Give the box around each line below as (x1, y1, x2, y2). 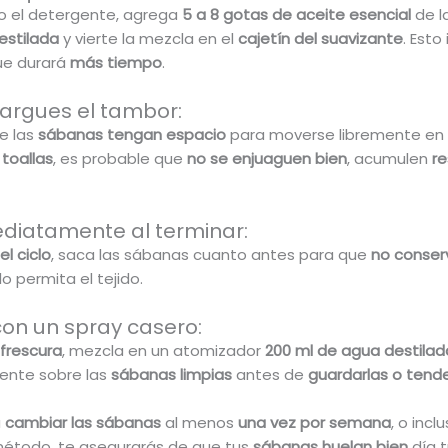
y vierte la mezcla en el (62, 28, 238, 50)
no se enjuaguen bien (186, 148, 347, 170)
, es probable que (52, 148, 187, 170)
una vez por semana (233, 412, 391, 434)
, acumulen (346, 148, 428, 170)
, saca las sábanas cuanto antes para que (50, 244, 371, 266)
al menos (160, 412, 234, 434)
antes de (231, 364, 308, 386)
